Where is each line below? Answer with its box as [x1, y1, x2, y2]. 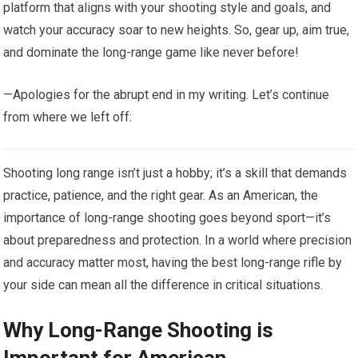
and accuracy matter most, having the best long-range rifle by [3, 255, 343, 270]
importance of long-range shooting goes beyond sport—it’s [3, 210, 332, 225]
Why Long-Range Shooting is [3, 318, 274, 342]
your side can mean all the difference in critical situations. [3, 277, 324, 292]
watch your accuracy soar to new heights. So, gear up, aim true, [3, 22, 350, 38]
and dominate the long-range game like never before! [3, 45, 300, 60]
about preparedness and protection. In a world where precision [3, 233, 352, 248]
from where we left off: [3, 109, 133, 125]
